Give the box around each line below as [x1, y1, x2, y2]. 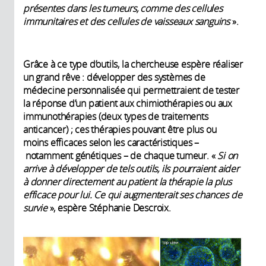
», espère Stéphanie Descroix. [49, 201, 171, 215]
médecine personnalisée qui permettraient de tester [23, 84, 239, 97]
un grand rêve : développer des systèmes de [23, 71, 205, 84]
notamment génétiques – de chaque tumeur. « [23, 149, 218, 163]
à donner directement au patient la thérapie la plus [23, 175, 232, 189]
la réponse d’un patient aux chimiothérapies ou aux [23, 97, 232, 110]
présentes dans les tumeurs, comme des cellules [23, 2, 223, 15]
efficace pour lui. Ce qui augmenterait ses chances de [23, 188, 242, 202]
